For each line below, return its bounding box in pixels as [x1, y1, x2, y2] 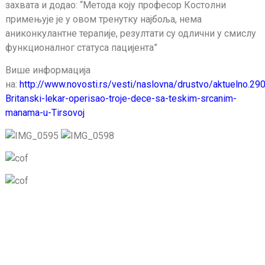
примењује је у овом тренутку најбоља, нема [5, 13, 202, 25]
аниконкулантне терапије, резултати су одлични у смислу [5, 27, 256, 39]
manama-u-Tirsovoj [5, 107, 85, 119]
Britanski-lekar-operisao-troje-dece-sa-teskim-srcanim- [5, 93, 237, 105]
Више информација [5, 64, 91, 76]
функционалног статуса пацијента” [5, 41, 157, 53]
